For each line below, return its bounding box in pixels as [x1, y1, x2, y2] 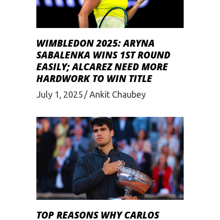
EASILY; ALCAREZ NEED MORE [36, 60, 168, 73]
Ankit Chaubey [89, 89, 146, 100]
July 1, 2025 [36, 89, 83, 100]
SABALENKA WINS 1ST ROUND [36, 48, 170, 61]
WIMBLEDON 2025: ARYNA [36, 36, 155, 50]
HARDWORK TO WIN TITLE [36, 72, 152, 85]
